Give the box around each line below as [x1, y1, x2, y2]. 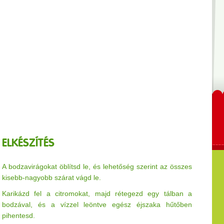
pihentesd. [2, 211, 35, 219]
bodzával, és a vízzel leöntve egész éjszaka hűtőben [2, 200, 192, 208]
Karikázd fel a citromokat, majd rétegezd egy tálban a [2, 189, 192, 197]
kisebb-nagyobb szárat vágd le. [2, 173, 101, 181]
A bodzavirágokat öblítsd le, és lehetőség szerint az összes [2, 162, 192, 170]
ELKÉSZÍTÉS [2, 136, 54, 149]
